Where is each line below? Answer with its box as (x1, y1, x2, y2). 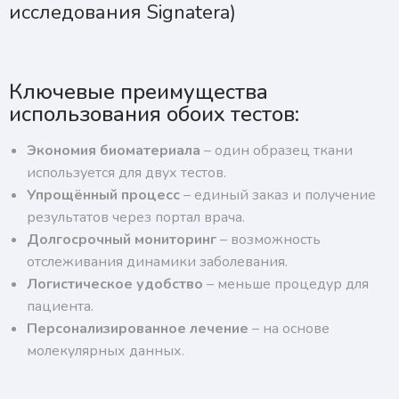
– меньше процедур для (203, 274, 369, 295)
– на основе (248, 319, 330, 339)
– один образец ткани (200, 141, 353, 161)
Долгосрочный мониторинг (27, 230, 216, 250)
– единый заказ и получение (180, 185, 376, 206)
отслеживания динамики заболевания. (27, 252, 288, 273)
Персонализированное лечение (27, 319, 248, 339)
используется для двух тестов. (27, 163, 226, 183)
